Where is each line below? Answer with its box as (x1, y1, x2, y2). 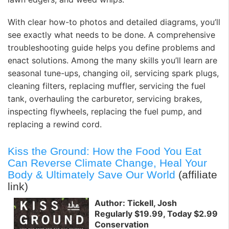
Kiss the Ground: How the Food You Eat (8, 145, 201, 157)
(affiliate (175, 168, 217, 180)
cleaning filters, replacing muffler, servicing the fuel (8, 80, 205, 91)
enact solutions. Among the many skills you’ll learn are (8, 55, 217, 65)
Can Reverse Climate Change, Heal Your (8, 156, 207, 169)
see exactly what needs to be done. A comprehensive (8, 29, 215, 40)
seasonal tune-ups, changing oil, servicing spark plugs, (8, 67, 219, 78)
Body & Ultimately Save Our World (8, 168, 175, 180)
